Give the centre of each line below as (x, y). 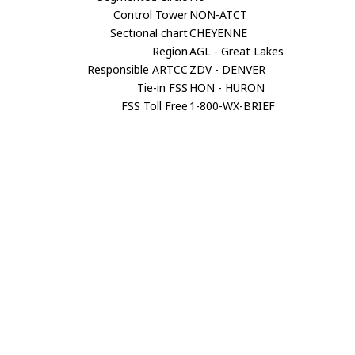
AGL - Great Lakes (237, 51)
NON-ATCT (219, 14)
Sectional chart (149, 32)
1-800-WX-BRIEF (233, 105)
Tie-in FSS (163, 87)
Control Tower (151, 14)
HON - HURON (227, 87)
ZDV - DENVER (228, 69)
